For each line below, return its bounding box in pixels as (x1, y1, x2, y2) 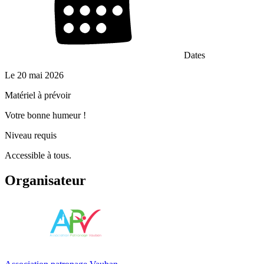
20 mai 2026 (17, 70, 64, 80)
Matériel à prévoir (5, 90, 71, 100)
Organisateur (5, 172, 86, 188)
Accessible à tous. (5, 150, 71, 160)
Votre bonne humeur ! (5, 110, 86, 120)
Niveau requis (5, 130, 57, 140)
